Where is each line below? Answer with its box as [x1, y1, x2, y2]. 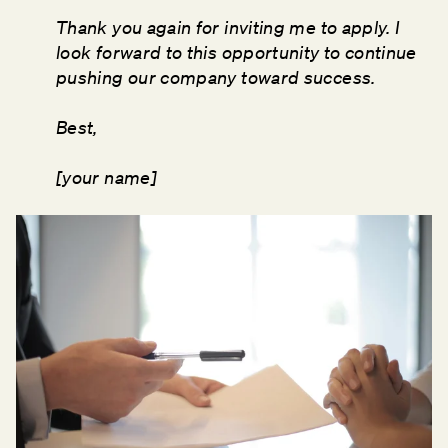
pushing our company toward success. [56, 66, 380, 89]
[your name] [56, 166, 157, 189]
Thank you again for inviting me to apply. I [56, 16, 401, 39]
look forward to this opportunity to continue [56, 41, 417, 64]
